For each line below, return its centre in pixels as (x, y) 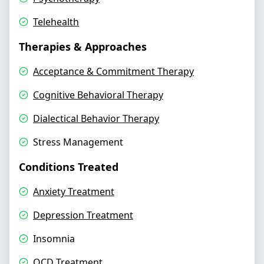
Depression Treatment (83, 215)
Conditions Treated (69, 167)
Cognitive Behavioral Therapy (98, 95)
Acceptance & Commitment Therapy (113, 71)
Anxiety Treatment (74, 192)
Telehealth (56, 22)
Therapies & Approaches (83, 47)
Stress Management (78, 142)
